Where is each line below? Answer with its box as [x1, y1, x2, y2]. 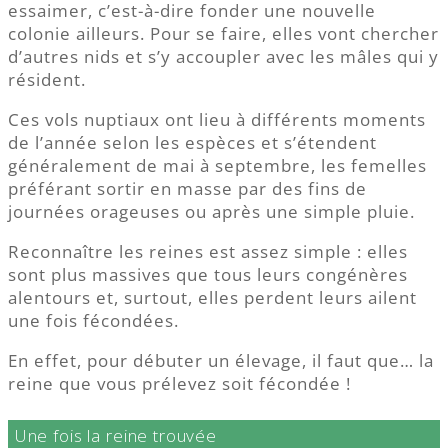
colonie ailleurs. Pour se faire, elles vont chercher [8, 21, 439, 45]
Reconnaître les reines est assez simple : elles [8, 239, 408, 263]
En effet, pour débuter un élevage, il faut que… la [8, 348, 434, 372]
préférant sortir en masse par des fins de [8, 176, 367, 200]
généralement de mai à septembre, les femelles [8, 153, 427, 177]
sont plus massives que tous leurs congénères [8, 262, 408, 286]
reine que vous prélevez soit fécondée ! [8, 371, 351, 395]
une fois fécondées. [8, 308, 179, 332]
